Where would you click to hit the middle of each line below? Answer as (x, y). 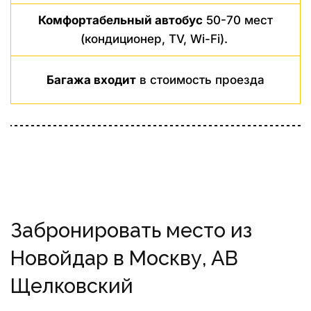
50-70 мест (238, 20)
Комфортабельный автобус (120, 20)
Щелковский (72, 286)
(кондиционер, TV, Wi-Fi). (155, 39)
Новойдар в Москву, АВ (124, 258)
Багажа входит (91, 80)
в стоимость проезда (200, 80)
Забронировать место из (131, 230)
